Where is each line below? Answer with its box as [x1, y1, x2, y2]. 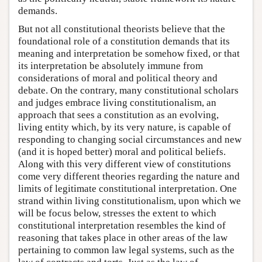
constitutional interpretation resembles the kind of [18, 219, 226, 231]
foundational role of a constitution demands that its [18, 35, 230, 47]
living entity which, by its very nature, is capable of [18, 121, 231, 133]
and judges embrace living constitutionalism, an [18, 96, 216, 108]
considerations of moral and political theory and [18, 72, 218, 84]
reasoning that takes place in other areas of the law [18, 232, 227, 243]
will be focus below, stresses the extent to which [18, 207, 216, 219]
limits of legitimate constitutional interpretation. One [18, 182, 237, 194]
